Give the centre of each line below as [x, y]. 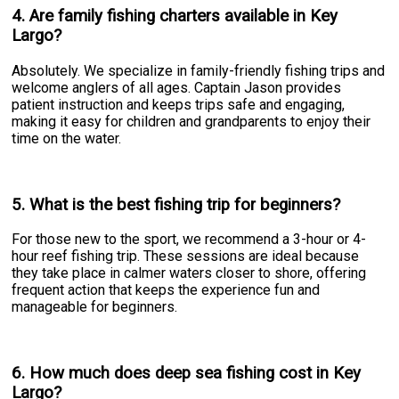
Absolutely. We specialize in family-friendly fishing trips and [199, 70]
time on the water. [67, 138]
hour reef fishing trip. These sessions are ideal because [186, 256]
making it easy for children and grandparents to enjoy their [191, 121]
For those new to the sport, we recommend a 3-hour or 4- [189, 240]
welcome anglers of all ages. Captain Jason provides [177, 87]
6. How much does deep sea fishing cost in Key [187, 373]
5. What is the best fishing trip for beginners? [176, 204]
